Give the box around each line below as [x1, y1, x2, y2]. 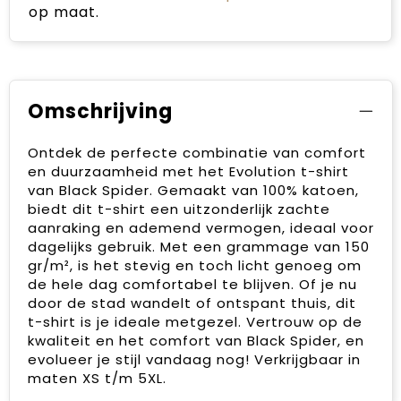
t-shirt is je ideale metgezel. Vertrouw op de [27, 311, 363, 331]
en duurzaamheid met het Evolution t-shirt [27, 161, 349, 181]
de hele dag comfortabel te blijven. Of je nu [27, 274, 357, 294]
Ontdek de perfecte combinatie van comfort [27, 142, 366, 162]
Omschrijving [27, 97, 173, 125]
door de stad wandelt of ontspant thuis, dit [27, 293, 356, 312]
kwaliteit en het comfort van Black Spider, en [27, 330, 364, 350]
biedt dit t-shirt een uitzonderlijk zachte [27, 199, 330, 218]
